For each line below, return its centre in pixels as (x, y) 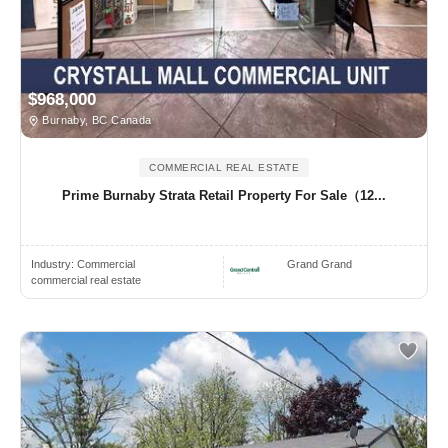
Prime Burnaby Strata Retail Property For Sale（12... (224, 195)
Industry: (54, 263)
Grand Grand (320, 263)
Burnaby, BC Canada (95, 119)
